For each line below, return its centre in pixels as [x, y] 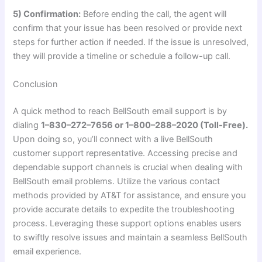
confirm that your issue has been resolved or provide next [128, 28]
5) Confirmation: [47, 14]
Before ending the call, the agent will [154, 14]
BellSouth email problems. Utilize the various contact [117, 181]
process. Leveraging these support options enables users [127, 223]
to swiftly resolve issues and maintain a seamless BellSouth [130, 237]
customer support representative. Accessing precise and [125, 153]
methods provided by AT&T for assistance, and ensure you [130, 195]
